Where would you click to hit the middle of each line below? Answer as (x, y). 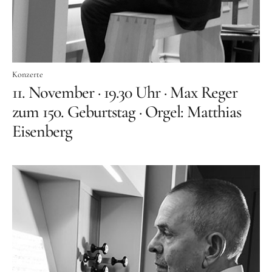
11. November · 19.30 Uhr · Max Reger (125, 93)
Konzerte (28, 75)
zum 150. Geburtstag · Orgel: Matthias (127, 112)
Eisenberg (42, 131)
